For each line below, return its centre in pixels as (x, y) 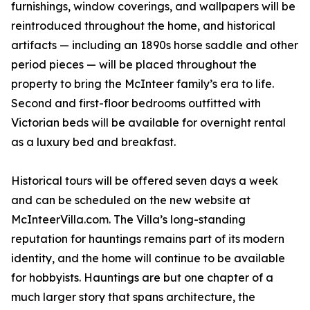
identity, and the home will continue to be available (148, 258)
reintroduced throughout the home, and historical (143, 26)
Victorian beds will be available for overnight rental (148, 123)
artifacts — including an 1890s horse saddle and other (155, 45)
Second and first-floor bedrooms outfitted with (136, 103)
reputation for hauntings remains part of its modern (148, 239)
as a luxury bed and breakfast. (93, 142)
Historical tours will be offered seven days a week (145, 181)
